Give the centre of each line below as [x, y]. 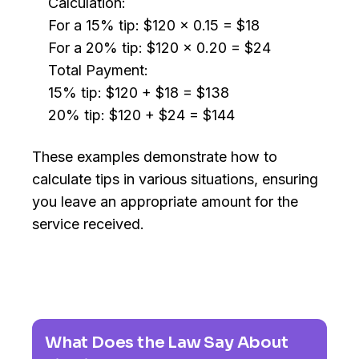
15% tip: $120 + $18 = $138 [139, 93]
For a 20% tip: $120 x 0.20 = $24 [159, 48]
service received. [88, 224]
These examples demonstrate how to [155, 157]
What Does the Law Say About [167, 343]
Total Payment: [98, 71]
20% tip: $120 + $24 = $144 [141, 115]
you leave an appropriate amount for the [165, 202]
